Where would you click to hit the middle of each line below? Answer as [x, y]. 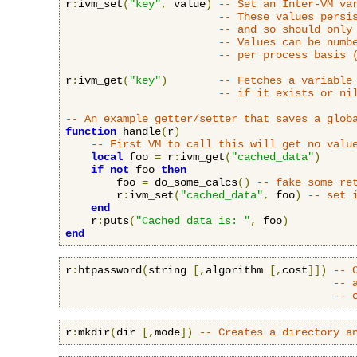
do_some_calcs [193, 182]
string [171, 270]
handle [139, 131]
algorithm [237, 270]
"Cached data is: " [193, 220]
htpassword [110, 270]
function [91, 131]
